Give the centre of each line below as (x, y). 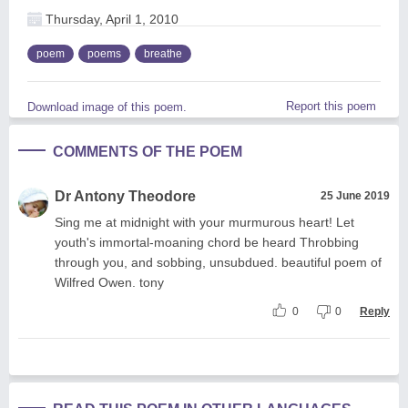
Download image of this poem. (107, 107)
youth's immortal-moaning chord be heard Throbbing (207, 242)
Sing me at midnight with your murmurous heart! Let (204, 222)
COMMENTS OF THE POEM (148, 151)
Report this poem (331, 106)
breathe (163, 53)
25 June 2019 (355, 195)
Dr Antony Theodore (125, 196)
